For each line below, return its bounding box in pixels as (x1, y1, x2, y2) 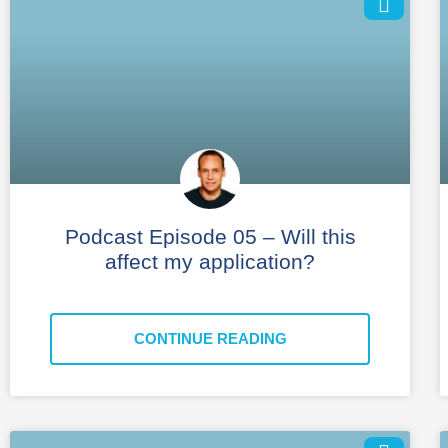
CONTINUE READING (133, 329, 287, 347)
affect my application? (105, 249, 315, 273)
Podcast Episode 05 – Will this (64, 224, 356, 248)
